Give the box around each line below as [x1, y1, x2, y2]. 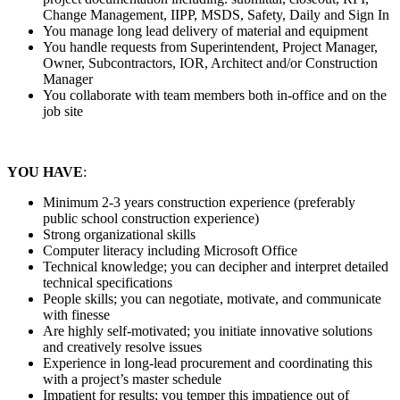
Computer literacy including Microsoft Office [43, 242, 297, 258]
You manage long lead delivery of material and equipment [43, 22, 368, 38]
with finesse [43, 306, 110, 322]
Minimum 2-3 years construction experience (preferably [43, 194, 355, 210]
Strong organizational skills [43, 226, 196, 242]
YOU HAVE [7, 163, 83, 179]
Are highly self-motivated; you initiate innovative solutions [43, 322, 372, 338]
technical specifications [43, 274, 172, 290]
